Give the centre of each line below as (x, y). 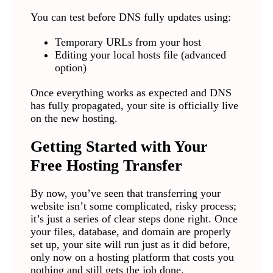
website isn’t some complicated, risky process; (133, 206)
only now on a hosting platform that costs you (132, 257)
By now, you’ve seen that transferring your (125, 193)
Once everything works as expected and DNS (131, 93)
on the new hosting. (74, 119)
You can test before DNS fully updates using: (130, 17)
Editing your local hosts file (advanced (140, 55)
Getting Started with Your (119, 147)
